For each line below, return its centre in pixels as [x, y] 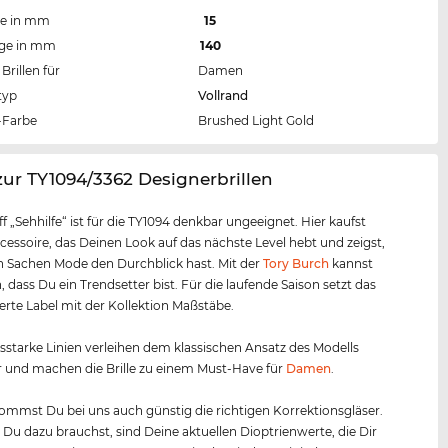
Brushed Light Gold [256, 121]
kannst [351, 264]
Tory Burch [296, 264]
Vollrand [223, 96]
